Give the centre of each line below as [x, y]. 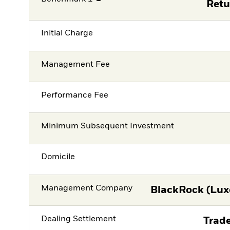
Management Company [87, 188]
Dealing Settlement [79, 219]
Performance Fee [75, 95]
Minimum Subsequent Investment [108, 127]
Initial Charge [67, 34]
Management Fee [76, 64]
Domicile [58, 157]
